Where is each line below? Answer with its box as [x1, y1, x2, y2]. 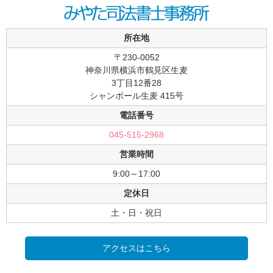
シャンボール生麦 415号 [90, 90, 183, 101]
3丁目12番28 [112, 77, 161, 88]
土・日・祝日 [111, 207, 162, 218]
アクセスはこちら [102, 243, 171, 253]
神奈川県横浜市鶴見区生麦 [85, 65, 188, 75]
